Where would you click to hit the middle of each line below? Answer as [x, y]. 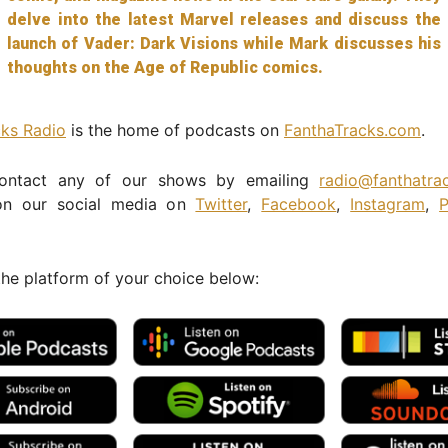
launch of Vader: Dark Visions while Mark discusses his [224, 43]
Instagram [388, 203]
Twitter [221, 203]
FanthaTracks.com [352, 129]
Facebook [299, 203]
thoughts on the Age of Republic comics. [165, 67]
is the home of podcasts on [175, 129]
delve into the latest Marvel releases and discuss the [224, 19]
